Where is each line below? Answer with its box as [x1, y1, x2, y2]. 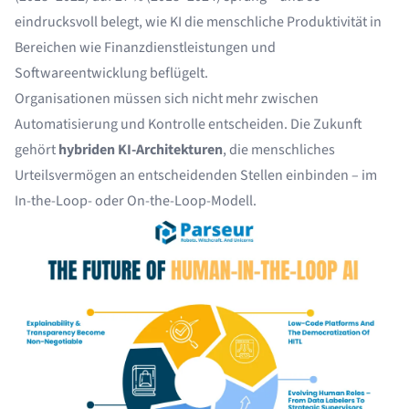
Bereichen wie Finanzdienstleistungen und [15, 37, 276, 58]
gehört [15, 140, 58, 160]
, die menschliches [223, 140, 335, 160]
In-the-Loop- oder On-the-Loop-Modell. [15, 191, 257, 211]
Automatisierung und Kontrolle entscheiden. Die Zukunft [15, 114, 362, 134]
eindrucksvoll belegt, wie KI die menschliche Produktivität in [15, 12, 382, 32]
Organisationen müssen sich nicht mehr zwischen [15, 89, 319, 109]
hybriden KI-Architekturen [58, 140, 223, 160]
